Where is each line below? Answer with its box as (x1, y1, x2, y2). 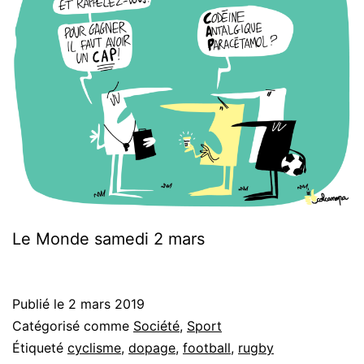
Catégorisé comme (12, 318, 133, 335)
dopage (128, 340, 175, 357)
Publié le (12, 296, 68, 313)
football (183, 340, 231, 357)
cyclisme (67, 340, 121, 357)
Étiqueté (12, 340, 67, 357)
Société (133, 318, 180, 335)
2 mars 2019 (68, 296, 145, 313)
